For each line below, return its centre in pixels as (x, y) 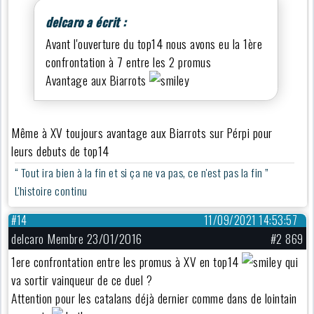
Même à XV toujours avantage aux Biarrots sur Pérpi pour (142, 133)
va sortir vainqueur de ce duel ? (82, 279)
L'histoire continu (52, 191)
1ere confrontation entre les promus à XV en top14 (127, 261)
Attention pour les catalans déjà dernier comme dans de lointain (154, 298)
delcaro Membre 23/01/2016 (77, 238)
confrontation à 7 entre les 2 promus (130, 62)
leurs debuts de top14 (60, 151)
